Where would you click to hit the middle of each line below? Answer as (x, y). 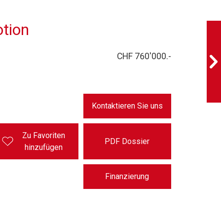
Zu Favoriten (44, 135)
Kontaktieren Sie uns (127, 106)
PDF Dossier (127, 141)
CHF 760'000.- (144, 56)
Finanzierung (127, 177)
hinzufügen (44, 147)
